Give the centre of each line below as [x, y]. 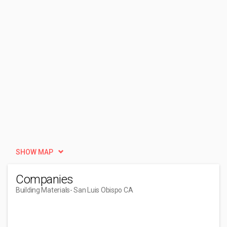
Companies [45, 179]
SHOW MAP [34, 152]
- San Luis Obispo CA [101, 190]
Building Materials [43, 190]
